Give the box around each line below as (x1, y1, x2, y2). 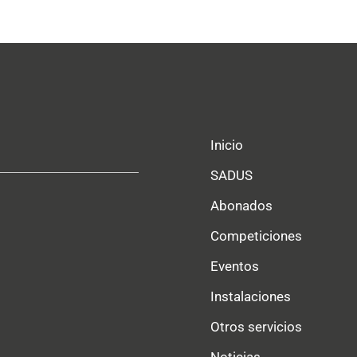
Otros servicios (210, 319, 302, 335)
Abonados (210, 198, 273, 214)
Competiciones (210, 228, 302, 245)
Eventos (210, 258, 259, 275)
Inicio (210, 137, 243, 154)
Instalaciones (210, 288, 291, 305)
